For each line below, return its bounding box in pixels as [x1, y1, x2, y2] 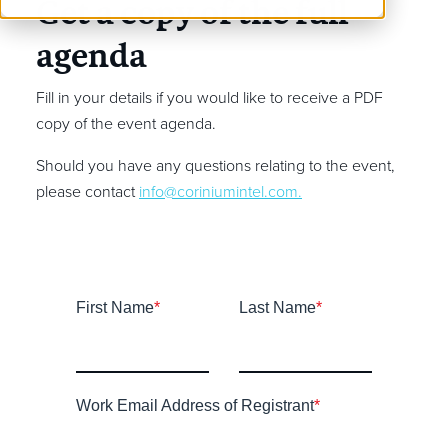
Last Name [239, 299, 316, 316]
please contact [36, 182, 139, 202]
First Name [76, 299, 154, 316]
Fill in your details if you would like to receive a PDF [36, 88, 383, 108]
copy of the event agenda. [36, 114, 216, 134]
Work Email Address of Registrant [76, 397, 314, 414]
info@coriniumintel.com [139, 182, 298, 202]
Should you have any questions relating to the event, [36, 156, 395, 176]
